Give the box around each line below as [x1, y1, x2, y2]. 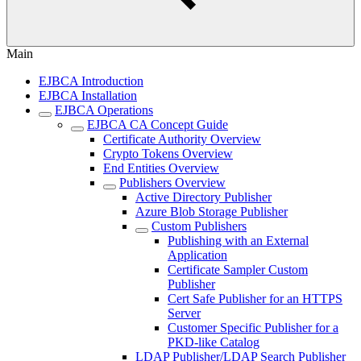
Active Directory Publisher [135, 190, 272, 204]
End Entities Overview [103, 161, 219, 175]
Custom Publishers [151, 219, 247, 233]
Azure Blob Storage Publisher [135, 205, 288, 218]
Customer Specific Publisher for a [168, 321, 338, 334]
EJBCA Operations [55, 103, 153, 117]
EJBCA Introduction [39, 74, 143, 88]
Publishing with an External [168, 234, 309, 247]
